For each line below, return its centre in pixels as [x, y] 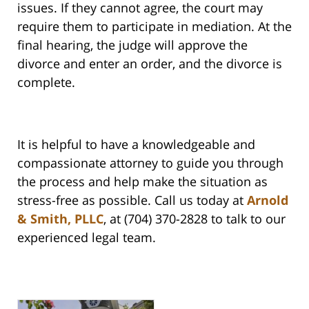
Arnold [268, 200]
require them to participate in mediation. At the [154, 27]
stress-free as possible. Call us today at [132, 200]
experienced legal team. [87, 238]
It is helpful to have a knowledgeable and [136, 144]
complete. [46, 82]
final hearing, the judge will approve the [132, 45]
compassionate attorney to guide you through [150, 163]
